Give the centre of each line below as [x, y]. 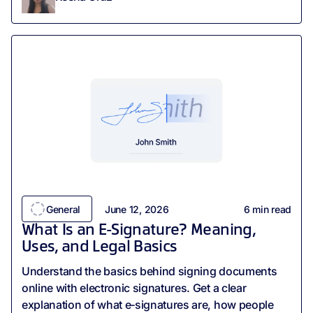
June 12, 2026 [137, 209]
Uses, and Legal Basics [101, 248]
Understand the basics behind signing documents [150, 271]
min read [270, 209]
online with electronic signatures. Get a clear [134, 288]
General [64, 209]
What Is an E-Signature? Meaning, [138, 231]
